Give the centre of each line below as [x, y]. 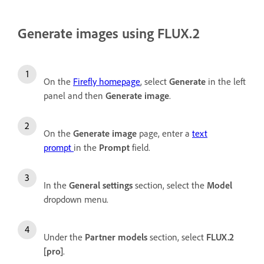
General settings [101, 185]
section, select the [170, 185]
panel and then [75, 95]
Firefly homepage [107, 81]
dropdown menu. [76, 199]
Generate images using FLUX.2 [109, 33]
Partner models [116, 237]
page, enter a [164, 133]
